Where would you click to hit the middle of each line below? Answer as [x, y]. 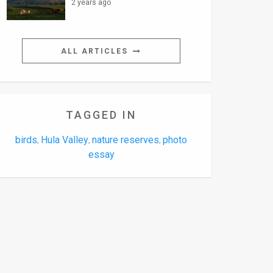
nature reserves [126, 140]
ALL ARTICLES [96, 51]
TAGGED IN [101, 115]
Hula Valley [65, 140]
